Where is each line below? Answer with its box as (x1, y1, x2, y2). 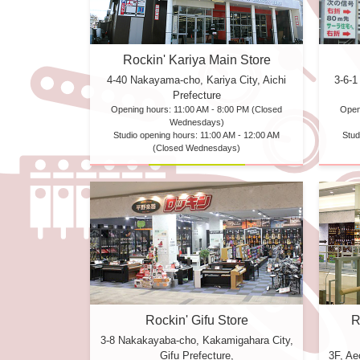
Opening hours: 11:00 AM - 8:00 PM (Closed (111, 104, 282, 115)
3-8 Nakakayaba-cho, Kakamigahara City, (100, 334, 293, 347)
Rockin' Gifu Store (145, 313, 248, 328)
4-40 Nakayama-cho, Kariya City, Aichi (107, 74, 286, 87)
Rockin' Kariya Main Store (122, 53, 271, 67)
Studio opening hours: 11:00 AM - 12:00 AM (113, 130, 280, 141)
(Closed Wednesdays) (153, 143, 240, 153)
